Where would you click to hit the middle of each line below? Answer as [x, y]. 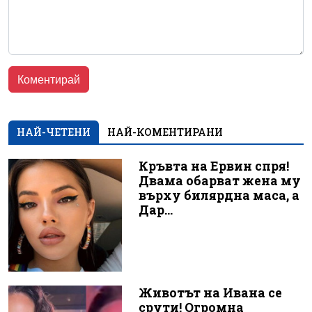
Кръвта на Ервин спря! [213, 166]
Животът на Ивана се [210, 293]
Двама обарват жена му [219, 180]
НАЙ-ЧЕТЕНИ [54, 132]
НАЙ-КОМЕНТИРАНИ [165, 132]
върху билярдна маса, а [219, 195]
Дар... [155, 210]
